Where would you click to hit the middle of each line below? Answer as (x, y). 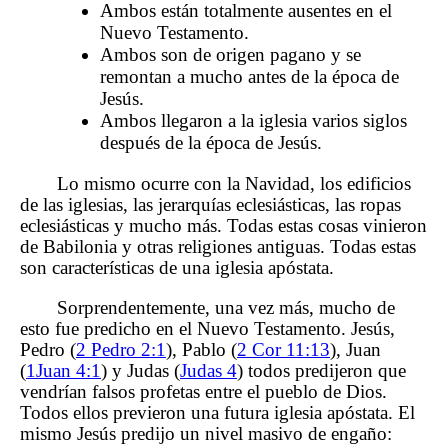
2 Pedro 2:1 (121, 349)
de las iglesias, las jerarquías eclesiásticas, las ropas (210, 204)
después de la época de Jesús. (211, 143)
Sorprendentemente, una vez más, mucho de (226, 307)
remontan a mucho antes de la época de (249, 77)
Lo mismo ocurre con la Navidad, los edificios (234, 183)
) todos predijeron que (321, 370)
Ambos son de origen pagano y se (230, 55)
